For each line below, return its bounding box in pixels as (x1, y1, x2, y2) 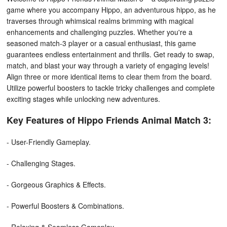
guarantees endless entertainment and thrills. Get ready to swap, (7, 49, 214, 59)
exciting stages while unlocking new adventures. (7, 94, 160, 104)
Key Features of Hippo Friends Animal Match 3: (7, 113, 211, 127)
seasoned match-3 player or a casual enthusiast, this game (7, 38, 196, 48)
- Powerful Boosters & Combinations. (7, 201, 124, 211)
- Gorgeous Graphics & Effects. (7, 179, 106, 190)
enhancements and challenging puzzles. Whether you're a (7, 27, 193, 37)
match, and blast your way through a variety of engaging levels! (7, 60, 209, 70)
